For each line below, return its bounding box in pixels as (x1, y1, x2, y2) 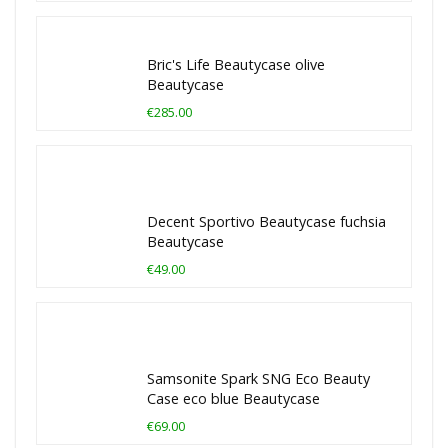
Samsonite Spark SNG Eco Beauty (147, 368, 370, 388)
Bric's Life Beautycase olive (147, 54, 325, 74)
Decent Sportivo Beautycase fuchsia (147, 211, 386, 231)
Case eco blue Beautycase (147, 388, 320, 408)
